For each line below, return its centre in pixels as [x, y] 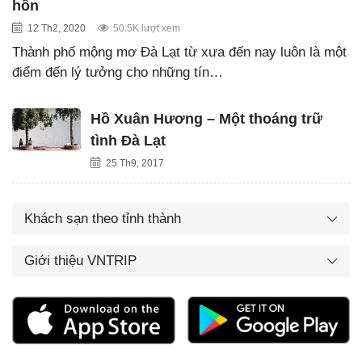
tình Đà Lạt [128, 140]
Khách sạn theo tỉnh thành [103, 218]
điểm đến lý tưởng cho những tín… [118, 72]
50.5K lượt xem [147, 28]
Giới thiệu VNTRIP [80, 260]
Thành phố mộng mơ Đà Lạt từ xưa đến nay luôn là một [179, 52]
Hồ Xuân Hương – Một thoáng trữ [206, 118]
